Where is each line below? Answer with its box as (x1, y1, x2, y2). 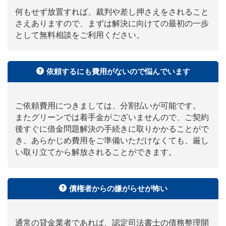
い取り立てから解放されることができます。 (15, 147, 177, 157)
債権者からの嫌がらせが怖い (69, 184, 167, 194)
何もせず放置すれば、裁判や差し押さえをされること (15, 7, 209, 17)
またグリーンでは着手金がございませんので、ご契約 (15, 112, 209, 123)
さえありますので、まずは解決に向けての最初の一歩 (15, 18, 209, 29)
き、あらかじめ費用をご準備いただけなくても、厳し (15, 135, 209, 146)
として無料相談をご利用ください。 (15, 30, 144, 40)
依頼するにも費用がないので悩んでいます (46, 67, 190, 77)
